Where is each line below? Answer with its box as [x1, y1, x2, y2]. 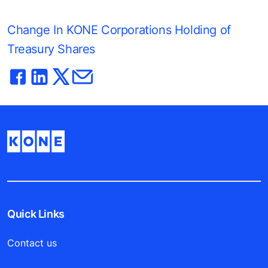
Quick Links [7, 208, 65, 221]
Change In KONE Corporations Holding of [7, 22, 231, 37]
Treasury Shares [7, 41, 95, 56]
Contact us [7, 237, 57, 249]
